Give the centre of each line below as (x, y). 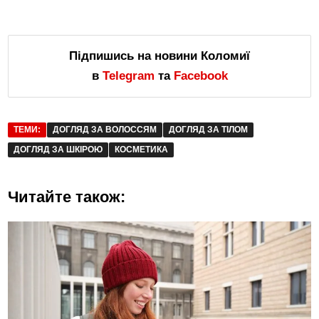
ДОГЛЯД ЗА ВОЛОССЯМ (105, 129)
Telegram (128, 75)
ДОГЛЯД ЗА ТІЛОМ (209, 129)
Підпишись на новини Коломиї (159, 56)
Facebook (200, 75)
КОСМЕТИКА (142, 149)
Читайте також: (67, 197)
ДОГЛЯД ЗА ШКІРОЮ (58, 149)
